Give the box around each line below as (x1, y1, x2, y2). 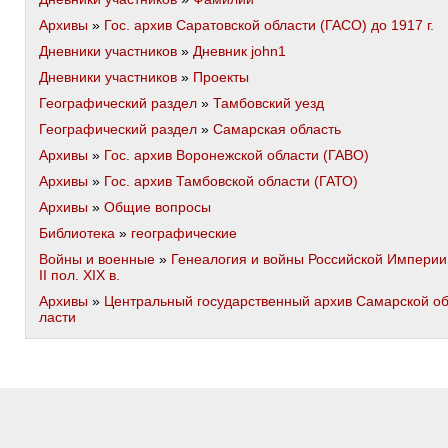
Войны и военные (39, 251, 155, 267)
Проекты (193, 69, 249, 85)
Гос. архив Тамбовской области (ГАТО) (104, 173, 358, 189)
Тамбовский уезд (213, 95, 324, 111)
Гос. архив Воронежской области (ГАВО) (104, 147, 369, 163)
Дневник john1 (193, 43, 286, 59)
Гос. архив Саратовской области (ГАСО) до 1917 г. (104, 17, 434, 33)
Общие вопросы (104, 199, 211, 215)
